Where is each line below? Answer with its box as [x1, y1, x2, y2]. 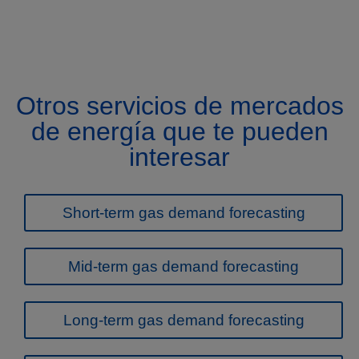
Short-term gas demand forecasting [62, 204, 305, 221]
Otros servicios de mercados [15, 91, 344, 120]
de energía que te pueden [30, 116, 329, 146]
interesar [129, 142, 230, 171]
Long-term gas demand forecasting [63, 311, 305, 329]
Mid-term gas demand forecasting [68, 257, 299, 275]
